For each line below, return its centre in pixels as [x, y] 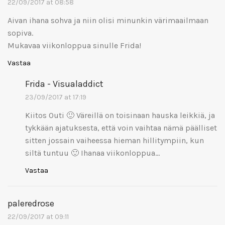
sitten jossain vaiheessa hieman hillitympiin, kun [115, 140]
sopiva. [20, 33]
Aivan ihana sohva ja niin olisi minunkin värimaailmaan [108, 20]
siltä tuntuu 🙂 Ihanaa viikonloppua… [92, 153]
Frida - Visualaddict [64, 84]
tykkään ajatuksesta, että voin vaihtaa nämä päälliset [121, 128]
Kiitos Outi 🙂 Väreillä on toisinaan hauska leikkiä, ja [120, 115]
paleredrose [31, 203]
